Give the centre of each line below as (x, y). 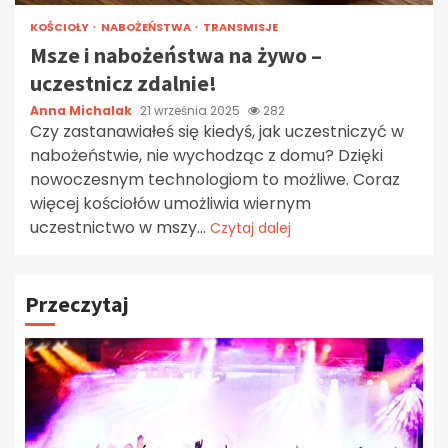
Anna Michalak (82, 110)
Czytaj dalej (250, 227)
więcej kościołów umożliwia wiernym (170, 203)
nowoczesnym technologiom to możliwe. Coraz (215, 179)
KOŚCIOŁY (60, 26)
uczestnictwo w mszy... (120, 227)
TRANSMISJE (240, 26)
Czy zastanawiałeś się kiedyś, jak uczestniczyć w (217, 131)
